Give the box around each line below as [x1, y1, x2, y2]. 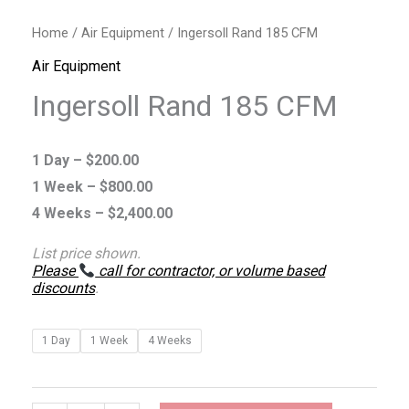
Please [32, 262, 79, 280]
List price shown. [32, 245, 141, 263]
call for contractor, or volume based [95, 262, 326, 280]
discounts [32, 279, 95, 298]
